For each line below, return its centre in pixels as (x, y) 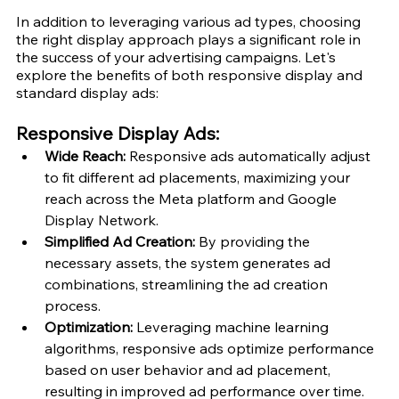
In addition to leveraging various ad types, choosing (190, 21)
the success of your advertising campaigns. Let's (178, 57)
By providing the (256, 241)
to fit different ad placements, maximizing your (199, 177)
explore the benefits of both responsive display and (191, 74)
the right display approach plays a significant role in (190, 39)
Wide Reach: (85, 155)
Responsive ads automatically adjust (250, 155)
